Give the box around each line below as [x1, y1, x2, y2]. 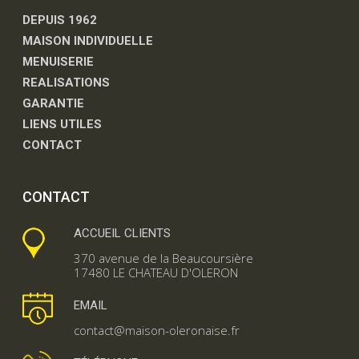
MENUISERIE [22, 54, 94, 69]
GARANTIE [22, 95, 84, 111]
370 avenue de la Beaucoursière [74, 249, 253, 266]
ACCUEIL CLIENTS [74, 225, 171, 240]
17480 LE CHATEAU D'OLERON [74, 264, 238, 280]
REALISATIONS [22, 75, 110, 90]
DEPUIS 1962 [22, 12, 97, 27]
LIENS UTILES [22, 116, 102, 131]
